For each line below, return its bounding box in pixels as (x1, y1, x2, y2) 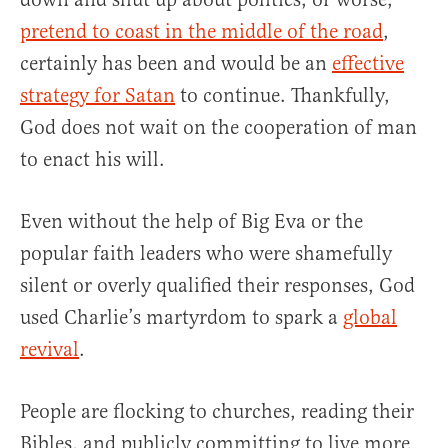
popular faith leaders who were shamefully (20, 240, 392, 266)
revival (20, 336, 79, 362)
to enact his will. (20, 146, 165, 172)
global (343, 304, 397, 330)
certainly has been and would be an (20, 50, 332, 76)
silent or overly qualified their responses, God (20, 272, 415, 298)
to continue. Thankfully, (175, 82, 390, 108)
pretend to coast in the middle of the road (20, 18, 383, 44)
